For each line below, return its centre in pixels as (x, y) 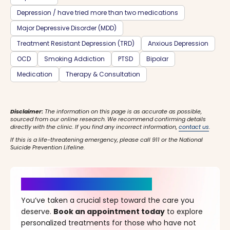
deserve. (37, 212)
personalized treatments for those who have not (109, 223)
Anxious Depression (178, 43)
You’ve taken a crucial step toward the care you (108, 200)
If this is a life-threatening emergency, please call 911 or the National (107, 140)
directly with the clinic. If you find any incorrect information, (94, 127)
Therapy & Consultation (103, 74)
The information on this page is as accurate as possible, (122, 111)
